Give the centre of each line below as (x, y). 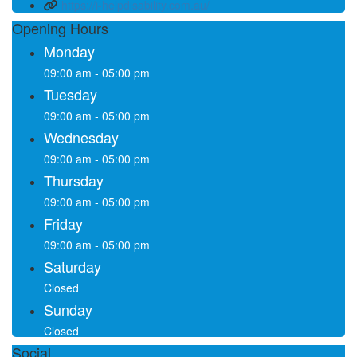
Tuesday (71, 94)
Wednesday (81, 137)
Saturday (73, 266)
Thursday (74, 180)
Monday (69, 51)
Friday (63, 223)
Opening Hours (60, 27)
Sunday (68, 309)
